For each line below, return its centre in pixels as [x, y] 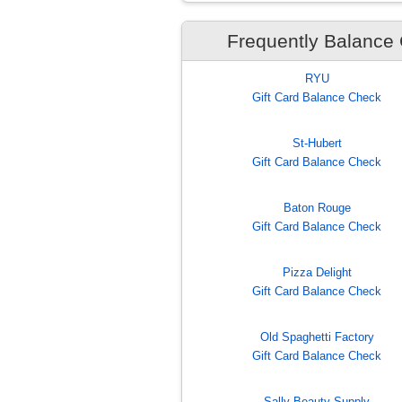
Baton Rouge [317, 208]
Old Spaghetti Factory [317, 337]
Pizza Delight [317, 273]
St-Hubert [317, 144]
